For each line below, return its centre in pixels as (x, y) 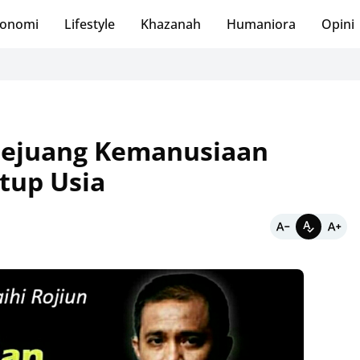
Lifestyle (89, 24)
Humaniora (261, 24)
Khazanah (170, 24)
